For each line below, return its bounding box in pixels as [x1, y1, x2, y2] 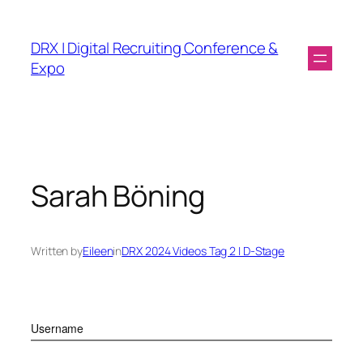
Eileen [83, 243, 113, 259]
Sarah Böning [31, 175, 205, 216]
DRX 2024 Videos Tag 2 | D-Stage [122, 243, 285, 259]
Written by [31, 243, 83, 259]
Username [31, 320, 84, 337]
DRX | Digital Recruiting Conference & [31, 36, 279, 58]
